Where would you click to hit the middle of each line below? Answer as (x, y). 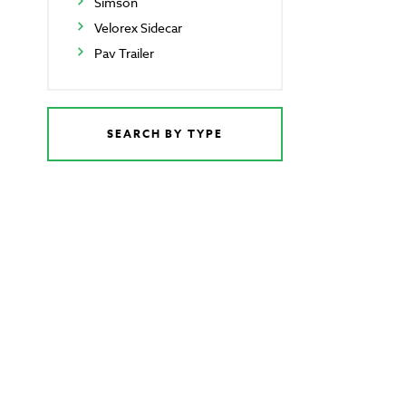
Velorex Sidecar (138, 28)
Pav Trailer (124, 53)
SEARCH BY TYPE (165, 134)
